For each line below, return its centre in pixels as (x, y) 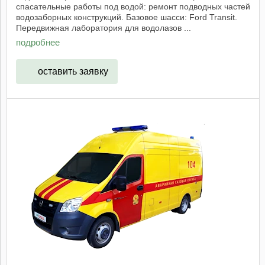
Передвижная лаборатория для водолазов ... (104, 28)
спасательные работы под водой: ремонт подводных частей (133, 6)
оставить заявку (73, 72)
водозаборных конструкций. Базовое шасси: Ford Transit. (127, 17)
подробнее (38, 42)
